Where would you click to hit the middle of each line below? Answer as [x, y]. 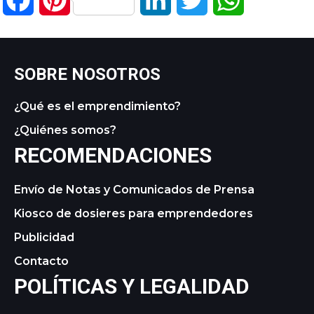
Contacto [41, 261]
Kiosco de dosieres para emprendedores [134, 213]
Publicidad [44, 237]
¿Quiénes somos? [65, 130]
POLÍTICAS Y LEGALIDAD [132, 286]
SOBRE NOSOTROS [87, 74]
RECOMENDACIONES [113, 155]
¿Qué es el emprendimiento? [97, 106]
